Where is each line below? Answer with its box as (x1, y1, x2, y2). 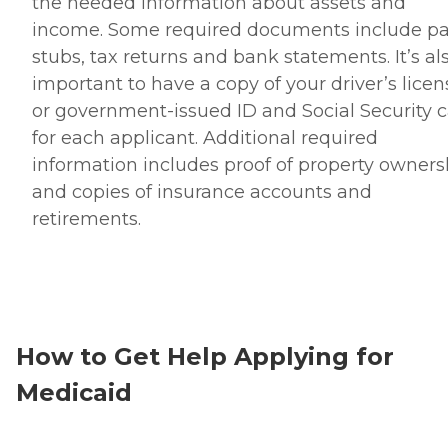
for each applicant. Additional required (32, 126, 378, 149)
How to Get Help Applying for (16, 341, 394, 371)
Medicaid (16, 377, 132, 407)
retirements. (32, 207, 141, 230)
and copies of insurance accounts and (32, 180, 372, 203)
